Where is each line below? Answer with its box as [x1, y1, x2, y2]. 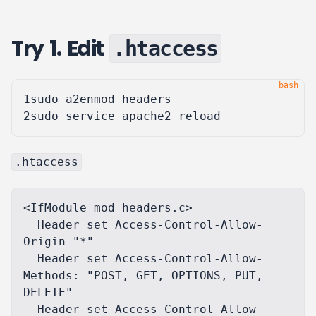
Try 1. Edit [11, 34, 109, 63]
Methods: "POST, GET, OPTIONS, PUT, [23, 269, 263, 282]
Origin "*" [23, 235, 94, 248]
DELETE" [23, 286, 73, 299]
